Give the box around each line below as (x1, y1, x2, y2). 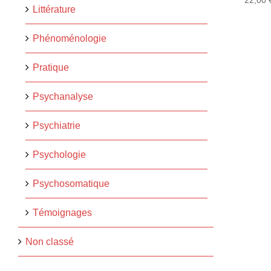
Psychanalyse (32, 91, 93, 102)
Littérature (32, 4, 76, 15)
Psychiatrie (32, 120, 80, 131)
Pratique (32, 62, 69, 73)
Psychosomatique (32, 178, 109, 189)
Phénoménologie (32, 33, 106, 44)
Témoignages (32, 207, 92, 218)
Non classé (25, 236, 74, 247)
